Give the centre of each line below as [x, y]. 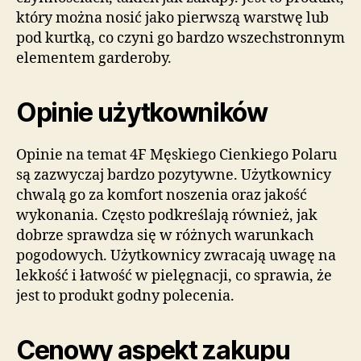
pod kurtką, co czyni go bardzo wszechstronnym [180, 39]
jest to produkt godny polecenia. [125, 297]
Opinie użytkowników [142, 113]
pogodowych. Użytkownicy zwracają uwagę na [176, 256]
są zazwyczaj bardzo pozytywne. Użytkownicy [174, 176]
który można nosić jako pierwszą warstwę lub [172, 19]
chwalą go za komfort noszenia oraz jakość [162, 196]
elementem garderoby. [94, 59]
